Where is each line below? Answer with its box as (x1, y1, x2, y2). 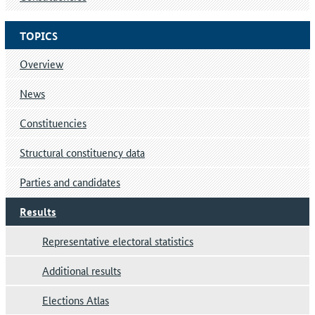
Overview (20, 56, 63, 71)
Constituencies (20, 115, 86, 130)
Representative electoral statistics (42, 233, 193, 248)
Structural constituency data (20, 144, 145, 160)
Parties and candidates (20, 174, 120, 189)
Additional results (42, 262, 121, 278)
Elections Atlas (42, 292, 109, 307)
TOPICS (20, 27, 58, 44)
